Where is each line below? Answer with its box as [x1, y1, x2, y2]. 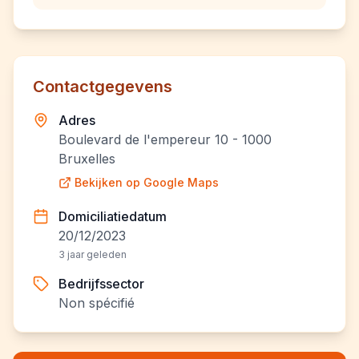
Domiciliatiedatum [58, 208, 167, 224]
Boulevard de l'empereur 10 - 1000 [58, 131, 272, 147]
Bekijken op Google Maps [74, 175, 219, 189]
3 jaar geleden [58, 248, 127, 260]
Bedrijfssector [58, 276, 144, 292]
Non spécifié [58, 295, 135, 311]
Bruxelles [58, 151, 115, 167]
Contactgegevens [33, 77, 172, 96]
